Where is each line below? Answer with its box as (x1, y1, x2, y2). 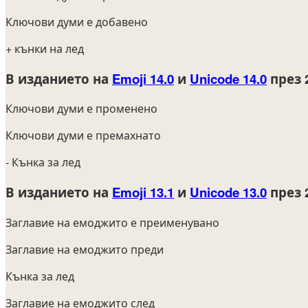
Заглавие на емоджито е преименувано (5, 214, 219, 230)
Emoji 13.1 (112, 183, 174, 202)
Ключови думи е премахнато (5, 127, 161, 144)
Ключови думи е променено (5, 100, 157, 117)
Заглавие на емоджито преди (5, 241, 164, 257)
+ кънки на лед (5, 41, 84, 57)
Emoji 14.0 (112, 69, 174, 88)
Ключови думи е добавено (5, 14, 148, 30)
